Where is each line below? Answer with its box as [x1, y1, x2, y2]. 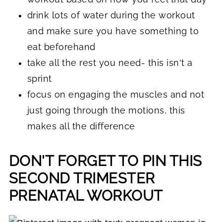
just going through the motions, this [27, 105, 185, 115]
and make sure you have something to [27, 25, 199, 36]
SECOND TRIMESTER [8, 169, 155, 187]
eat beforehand [27, 41, 96, 52]
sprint [27, 73, 52, 84]
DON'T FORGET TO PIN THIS [8, 152, 202, 169]
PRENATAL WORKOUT [8, 187, 163, 204]
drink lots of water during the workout [27, 9, 195, 20]
